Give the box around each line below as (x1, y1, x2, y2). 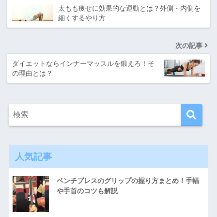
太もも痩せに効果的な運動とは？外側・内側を (58, 4, 201, 12)
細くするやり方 (58, 14, 106, 22)
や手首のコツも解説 (56, 186, 118, 195)
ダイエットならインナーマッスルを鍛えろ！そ (12, 59, 155, 67)
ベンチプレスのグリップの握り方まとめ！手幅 (56, 176, 199, 185)
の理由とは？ (12, 69, 53, 77)
